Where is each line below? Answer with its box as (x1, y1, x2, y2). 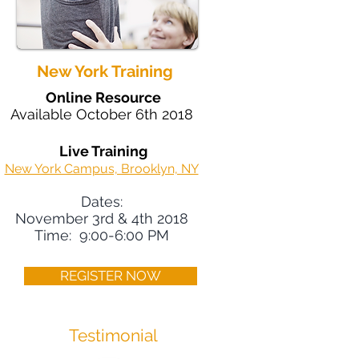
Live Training (58, 143, 147, 159)
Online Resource (45, 89, 161, 106)
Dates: (80, 193, 123, 210)
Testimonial (69, 325, 158, 345)
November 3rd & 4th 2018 (14, 210, 188, 227)
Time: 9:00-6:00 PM (34, 227, 169, 244)
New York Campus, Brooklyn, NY (4, 161, 199, 176)
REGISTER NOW (60, 268, 161, 284)
